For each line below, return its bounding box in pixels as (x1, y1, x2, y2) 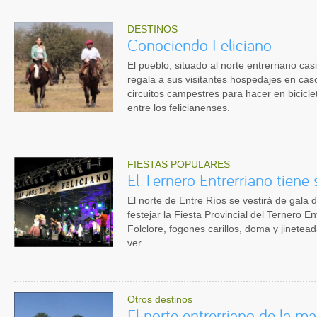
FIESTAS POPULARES (127, 158, 230, 170)
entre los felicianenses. (127, 102, 230, 113)
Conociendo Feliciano (127, 34, 272, 56)
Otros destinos (127, 294, 192, 305)
